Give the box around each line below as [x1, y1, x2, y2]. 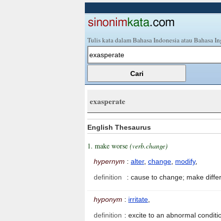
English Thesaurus [87, 123, 151, 131]
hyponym [94, 195, 122, 204]
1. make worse [87, 141, 130, 151]
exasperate [90, 96, 125, 107]
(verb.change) [130, 141, 168, 151]
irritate [128, 195, 148, 204]
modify [175, 157, 195, 166]
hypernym [94, 157, 125, 166]
